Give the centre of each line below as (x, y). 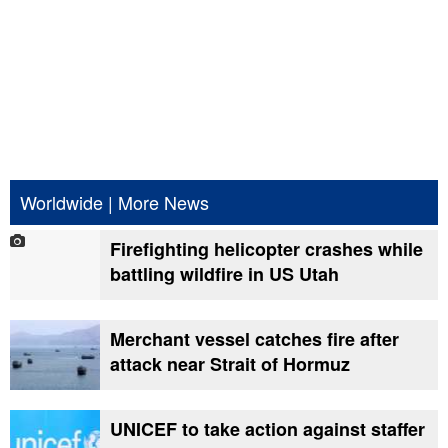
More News (163, 201)
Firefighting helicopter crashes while (266, 248)
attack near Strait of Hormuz (230, 363)
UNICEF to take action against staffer (267, 428)
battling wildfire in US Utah (224, 273)
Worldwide (61, 201)
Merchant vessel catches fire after (254, 338)
